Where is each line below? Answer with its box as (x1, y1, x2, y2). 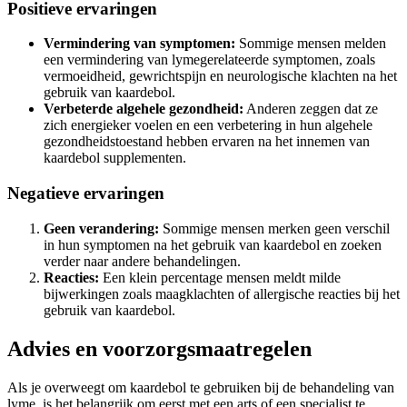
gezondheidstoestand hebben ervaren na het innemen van (44, 134, 370, 150)
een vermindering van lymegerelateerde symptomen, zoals (44, 52, 375, 68)
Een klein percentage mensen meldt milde (99, 269, 341, 285)
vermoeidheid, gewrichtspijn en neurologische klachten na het (44, 68, 397, 84)
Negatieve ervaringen (7, 184, 164, 203)
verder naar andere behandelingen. (44, 253, 241, 269)
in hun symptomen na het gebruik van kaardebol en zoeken (44, 236, 382, 253)
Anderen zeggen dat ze (243, 101, 378, 117)
